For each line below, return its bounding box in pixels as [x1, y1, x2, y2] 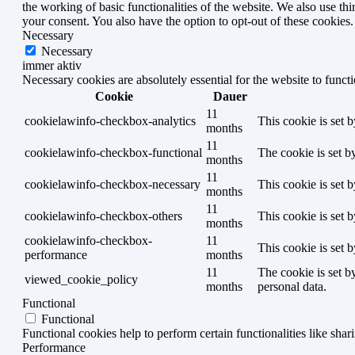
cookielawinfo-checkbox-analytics [25, 114, 196, 128]
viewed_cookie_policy [25, 273, 138, 287]
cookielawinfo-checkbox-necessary [25, 177, 200, 192]
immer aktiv [22, 59, 82, 73]
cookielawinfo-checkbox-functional [25, 146, 202, 160]
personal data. [258, 280, 326, 294]
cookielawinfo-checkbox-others [25, 209, 182, 223]
